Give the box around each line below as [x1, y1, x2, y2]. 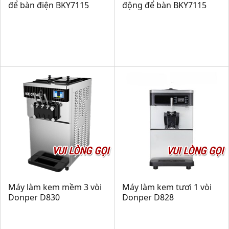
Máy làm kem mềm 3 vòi [8, 181, 102, 193]
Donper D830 [8, 192, 60, 203]
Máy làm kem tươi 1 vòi [122, 181, 212, 193]
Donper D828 [122, 192, 174, 203]
